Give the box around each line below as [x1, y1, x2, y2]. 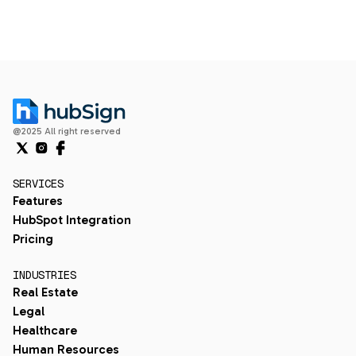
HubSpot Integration [13, 212, 131, 227]
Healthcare [13, 323, 77, 338]
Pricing [13, 231, 53, 246]
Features [13, 193, 63, 208]
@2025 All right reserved [13, 126, 121, 137]
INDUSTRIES [13, 268, 76, 282]
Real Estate [13, 284, 78, 300]
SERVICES [13, 176, 64, 191]
